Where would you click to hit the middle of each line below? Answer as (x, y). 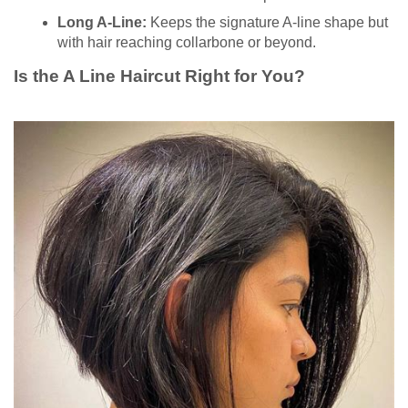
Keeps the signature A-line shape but (267, 23)
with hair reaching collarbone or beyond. (187, 43)
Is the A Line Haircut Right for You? (159, 76)
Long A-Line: (102, 23)
